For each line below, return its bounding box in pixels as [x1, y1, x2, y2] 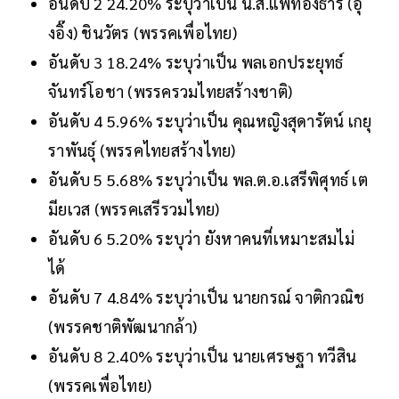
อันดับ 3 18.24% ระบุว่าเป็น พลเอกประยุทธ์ [48, 52, 344, 73]
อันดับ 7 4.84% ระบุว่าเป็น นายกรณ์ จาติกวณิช [48, 287, 364, 308]
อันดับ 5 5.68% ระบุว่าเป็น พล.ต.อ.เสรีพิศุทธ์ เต [48, 169, 368, 191]
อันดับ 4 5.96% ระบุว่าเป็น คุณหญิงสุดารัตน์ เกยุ [48, 110, 372, 132]
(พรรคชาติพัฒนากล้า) [48, 316, 201, 338]
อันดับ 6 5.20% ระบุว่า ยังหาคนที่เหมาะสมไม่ [48, 228, 354, 249]
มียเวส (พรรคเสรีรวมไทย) [48, 199, 224, 220]
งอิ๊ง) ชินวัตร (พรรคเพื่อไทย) [48, 22, 240, 44]
